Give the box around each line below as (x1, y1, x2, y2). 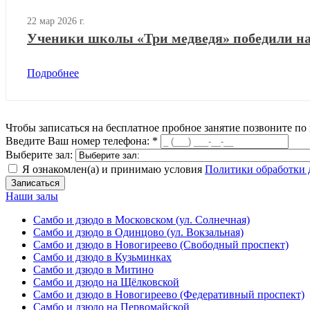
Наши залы (6, 190, 58, 202)
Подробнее (27, 66, 79, 79)
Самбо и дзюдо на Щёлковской (33, 275, 179, 288)
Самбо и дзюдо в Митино (33, 263, 154, 275)
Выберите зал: (6, 148, 75, 161)
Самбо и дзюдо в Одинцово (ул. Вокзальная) (33, 226, 244, 238)
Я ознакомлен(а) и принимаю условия (22, 163, 205, 175)
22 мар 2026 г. (27, 15, 85, 26)
